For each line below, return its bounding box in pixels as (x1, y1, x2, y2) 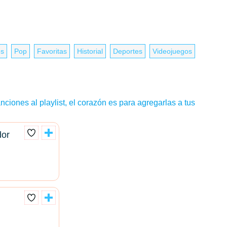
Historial (77, 47, 103, 55)
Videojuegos (153, 47, 192, 55)
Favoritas (37, 47, 67, 55)
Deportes (113, 47, 142, 55)
